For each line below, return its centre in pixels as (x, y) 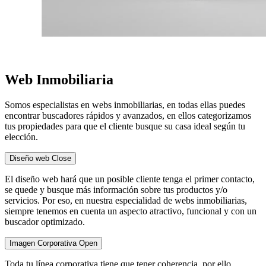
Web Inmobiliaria (59, 79)
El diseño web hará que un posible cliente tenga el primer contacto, (130, 179)
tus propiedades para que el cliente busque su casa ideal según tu (125, 126)
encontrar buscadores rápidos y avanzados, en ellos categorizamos (128, 115)
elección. (21, 137)
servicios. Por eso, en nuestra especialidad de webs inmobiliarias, (126, 200)
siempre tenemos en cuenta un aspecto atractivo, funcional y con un (131, 211)
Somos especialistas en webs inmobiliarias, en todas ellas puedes (125, 104)
